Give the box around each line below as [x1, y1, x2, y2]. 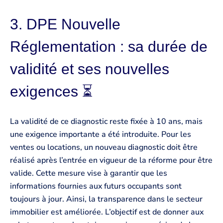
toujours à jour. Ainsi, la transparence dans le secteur [10, 194, 203, 205]
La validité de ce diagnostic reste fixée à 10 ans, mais [10, 116, 203, 127]
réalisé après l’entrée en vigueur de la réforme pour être [10, 155, 213, 166]
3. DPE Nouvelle [10, 15, 120, 32]
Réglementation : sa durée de [10, 38, 208, 55]
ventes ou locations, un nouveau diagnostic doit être [10, 142, 198, 153]
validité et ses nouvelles [10, 60, 169, 77]
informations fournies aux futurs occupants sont [10, 181, 182, 192]
